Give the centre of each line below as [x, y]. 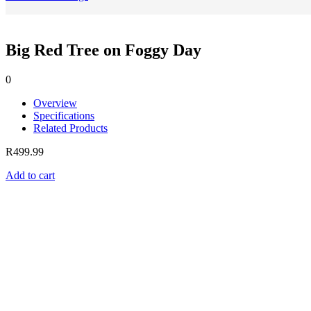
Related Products [70, 128]
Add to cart [30, 175]
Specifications [64, 115]
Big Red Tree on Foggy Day [103, 50]
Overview [55, 103]
